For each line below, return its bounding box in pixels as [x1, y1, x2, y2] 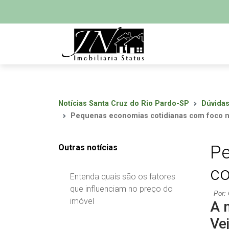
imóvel [70, 196, 94, 206]
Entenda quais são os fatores [70, 172, 175, 181]
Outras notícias [58, 143, 118, 152]
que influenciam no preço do [70, 184, 173, 194]
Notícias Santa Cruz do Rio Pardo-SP [58, 99, 189, 108]
